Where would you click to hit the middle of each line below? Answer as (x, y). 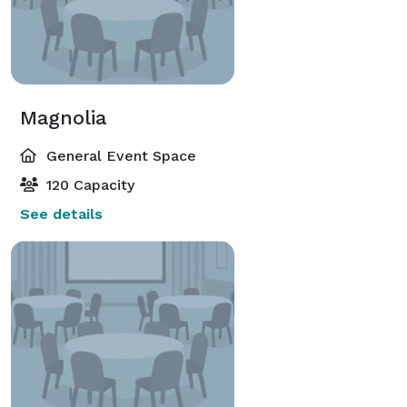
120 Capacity (88, 184)
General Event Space (119, 155)
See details (61, 213)
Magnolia (63, 117)
